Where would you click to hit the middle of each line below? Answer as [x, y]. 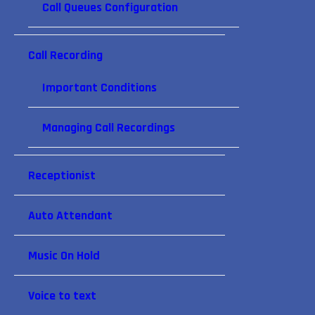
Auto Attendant [70, 216]
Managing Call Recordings [109, 128]
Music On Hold [64, 256]
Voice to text [62, 296]
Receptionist [62, 175]
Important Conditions [99, 88]
